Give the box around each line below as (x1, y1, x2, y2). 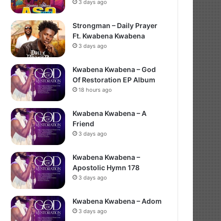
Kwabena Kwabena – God (73, 65, 156, 74)
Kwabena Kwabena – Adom (73, 197, 162, 205)
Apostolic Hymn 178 (73, 163, 140, 172)
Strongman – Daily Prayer (73, 21, 158, 30)
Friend (73, 119, 95, 128)
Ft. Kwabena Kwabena (73, 32, 146, 40)
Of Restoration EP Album (73, 75, 156, 84)
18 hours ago (78, 86, 112, 93)
